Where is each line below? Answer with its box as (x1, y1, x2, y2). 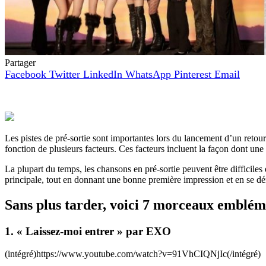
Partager (5, 57, 36, 68)
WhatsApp (125, 68, 171, 80)
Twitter (49, 68, 80, 80)
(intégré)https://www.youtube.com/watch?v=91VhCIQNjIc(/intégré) (5, 249, 261, 259)
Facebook (5, 68, 46, 80)
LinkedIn (83, 68, 122, 80)
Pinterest (174, 68, 211, 80)
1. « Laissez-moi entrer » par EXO (5, 224, 171, 237)
